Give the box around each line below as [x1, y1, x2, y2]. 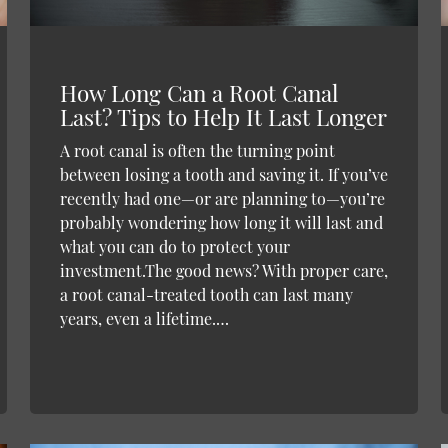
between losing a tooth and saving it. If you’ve [59, 163, 388, 185]
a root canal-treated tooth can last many [59, 283, 353, 305]
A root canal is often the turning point [59, 139, 335, 161]
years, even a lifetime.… [59, 307, 229, 329]
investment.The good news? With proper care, [59, 259, 388, 281]
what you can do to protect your [59, 235, 290, 257]
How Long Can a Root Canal [59, 77, 338, 108]
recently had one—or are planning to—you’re [59, 187, 385, 209]
